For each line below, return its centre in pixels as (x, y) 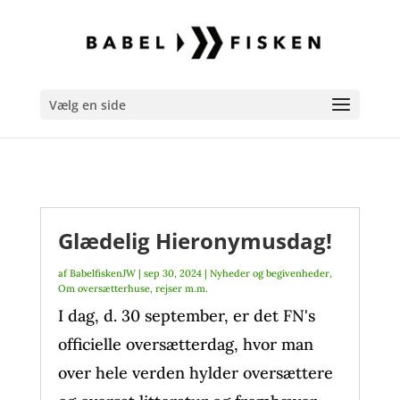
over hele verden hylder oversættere (195, 373)
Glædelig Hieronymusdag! (195, 241)
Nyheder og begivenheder (269, 273)
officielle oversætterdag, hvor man (185, 344)
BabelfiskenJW (102, 273)
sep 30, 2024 (172, 273)
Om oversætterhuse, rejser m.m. (133, 288)
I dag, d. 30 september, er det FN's (186, 316)
